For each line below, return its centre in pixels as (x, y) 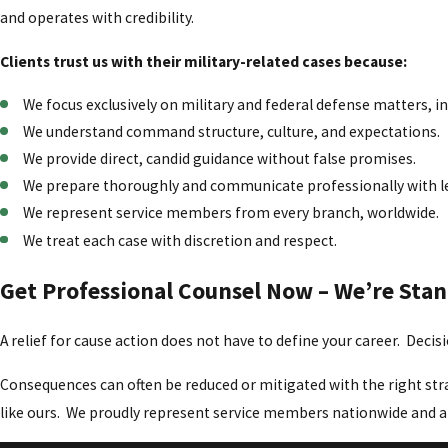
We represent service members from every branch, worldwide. (233, 213)
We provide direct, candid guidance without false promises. (221, 159)
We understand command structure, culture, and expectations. (233, 132)
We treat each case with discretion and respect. (182, 240)
